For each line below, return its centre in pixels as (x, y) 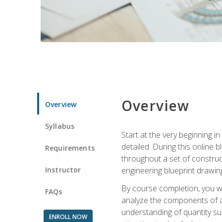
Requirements (70, 148)
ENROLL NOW (68, 217)
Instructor (63, 169)
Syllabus (60, 126)
